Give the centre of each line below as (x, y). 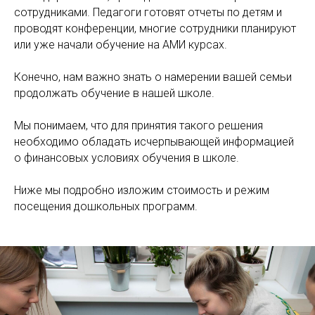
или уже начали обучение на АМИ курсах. (121, 44)
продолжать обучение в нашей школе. (114, 93)
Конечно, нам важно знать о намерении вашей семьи (153, 77)
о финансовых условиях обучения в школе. (127, 157)
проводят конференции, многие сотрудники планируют (155, 28)
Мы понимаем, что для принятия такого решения (139, 125)
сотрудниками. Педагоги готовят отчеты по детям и (148, 12)
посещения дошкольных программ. (106, 206)
